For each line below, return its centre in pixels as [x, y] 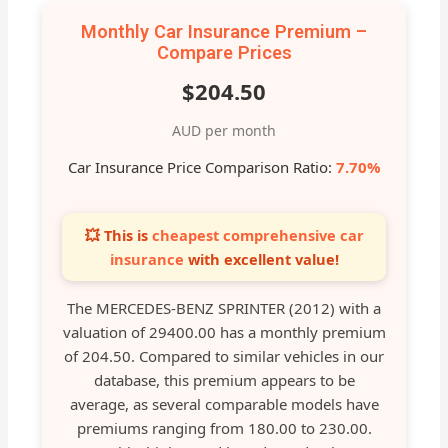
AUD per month [224, 131]
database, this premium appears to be [224, 380]
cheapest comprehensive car [257, 235]
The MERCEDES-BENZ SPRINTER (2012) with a [224, 308]
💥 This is [118, 235]
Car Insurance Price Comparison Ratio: [201, 167]
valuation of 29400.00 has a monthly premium [224, 332]
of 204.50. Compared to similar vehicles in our [224, 356]
